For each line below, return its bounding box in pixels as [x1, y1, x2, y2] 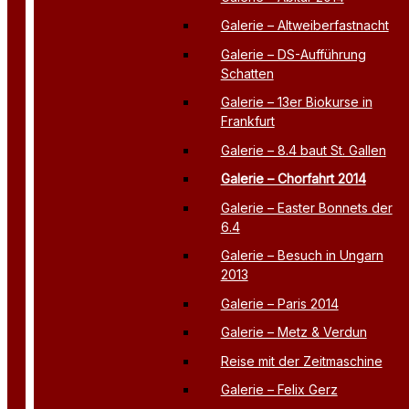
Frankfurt [220, 113, 275, 130]
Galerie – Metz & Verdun [220, 324, 367, 341]
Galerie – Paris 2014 [220, 295, 339, 311]
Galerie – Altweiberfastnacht [220, 17, 389, 34]
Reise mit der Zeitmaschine [220, 352, 383, 369]
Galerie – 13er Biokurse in [220, 94, 372, 110]
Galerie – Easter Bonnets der [220, 199, 393, 215]
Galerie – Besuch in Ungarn [220, 247, 383, 264]
